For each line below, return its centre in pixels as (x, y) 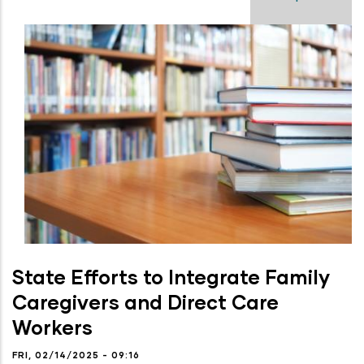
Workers (52, 327)
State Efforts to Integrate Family (171, 277)
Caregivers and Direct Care (145, 302)
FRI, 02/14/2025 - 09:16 (76, 355)
